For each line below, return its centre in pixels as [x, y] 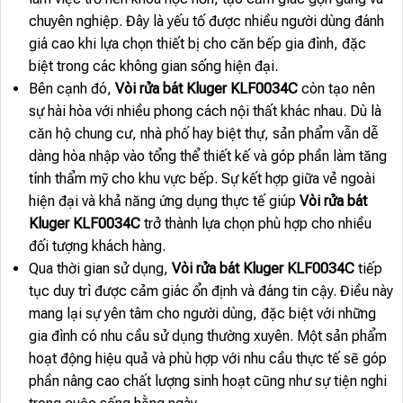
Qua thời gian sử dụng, [100, 269]
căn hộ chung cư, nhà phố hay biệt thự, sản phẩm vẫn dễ [203, 134]
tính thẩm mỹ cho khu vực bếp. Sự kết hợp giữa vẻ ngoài [201, 179]
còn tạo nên [336, 89]
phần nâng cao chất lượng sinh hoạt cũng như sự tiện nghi [207, 381]
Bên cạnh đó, [72, 89]
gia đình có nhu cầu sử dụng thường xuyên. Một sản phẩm [207, 336]
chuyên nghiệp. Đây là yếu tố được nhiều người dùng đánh [206, 22]
